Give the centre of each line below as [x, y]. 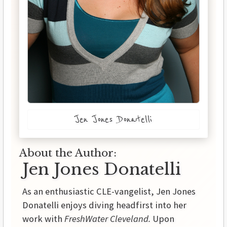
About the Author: [68, 153]
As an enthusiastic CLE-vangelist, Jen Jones [109, 192]
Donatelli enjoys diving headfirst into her [104, 205]
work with [43, 219]
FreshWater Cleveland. [107, 219]
